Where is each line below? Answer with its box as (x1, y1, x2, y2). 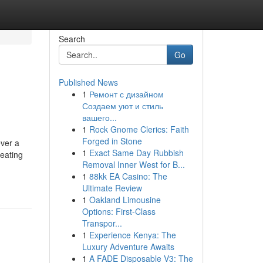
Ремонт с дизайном (89, 88, 164, 100)
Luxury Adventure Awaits (82, 241, 174, 252)
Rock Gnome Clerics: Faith (89, 123, 189, 135)
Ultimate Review (82, 182, 142, 194)
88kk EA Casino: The (89, 170, 167, 182)
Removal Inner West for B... (82, 159, 185, 170)
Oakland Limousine (89, 194, 161, 205)
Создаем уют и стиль (82, 100, 163, 112)
